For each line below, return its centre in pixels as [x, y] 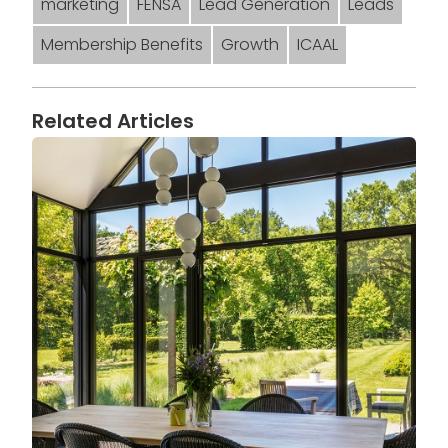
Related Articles [113, 121]
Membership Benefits [122, 45]
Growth [250, 45]
